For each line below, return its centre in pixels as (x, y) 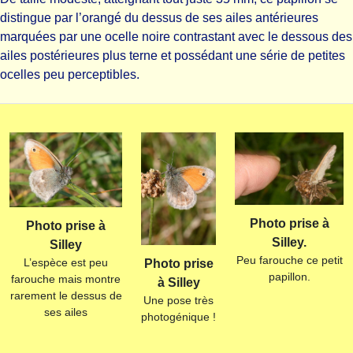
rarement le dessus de (66, 296)
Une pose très (178, 300)
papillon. (289, 277)
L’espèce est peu (66, 263)
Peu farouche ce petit (289, 260)
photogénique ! (178, 316)
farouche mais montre (66, 279)
